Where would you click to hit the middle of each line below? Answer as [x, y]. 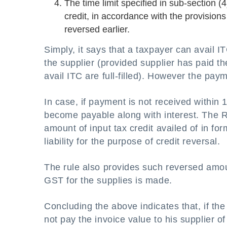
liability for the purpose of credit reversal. [132, 141]
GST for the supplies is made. [108, 180]
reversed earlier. [97, 29]
